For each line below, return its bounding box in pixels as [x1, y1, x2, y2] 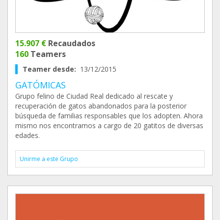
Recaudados [46, 38, 95, 49]
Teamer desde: [23, 64, 80, 74]
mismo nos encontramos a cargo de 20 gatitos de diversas [15, 121, 203, 130]
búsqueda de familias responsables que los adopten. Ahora [15, 111, 203, 120]
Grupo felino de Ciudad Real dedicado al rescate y [15, 91, 173, 101]
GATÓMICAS [15, 79, 66, 91]
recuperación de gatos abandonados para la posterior [15, 101, 187, 110]
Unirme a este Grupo [20, 155, 78, 163]
